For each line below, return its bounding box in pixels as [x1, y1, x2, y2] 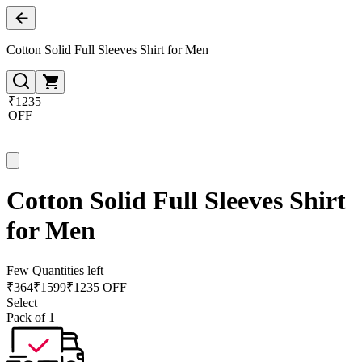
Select [6, 295, 37, 309]
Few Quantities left [6, 263, 103, 277]
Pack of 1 [6, 309, 55, 324]
